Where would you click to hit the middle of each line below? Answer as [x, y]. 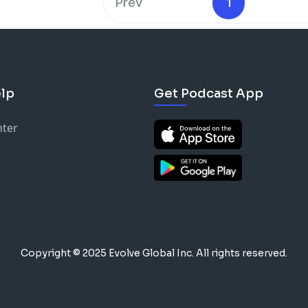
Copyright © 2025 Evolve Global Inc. [108, 253]
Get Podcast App [209, 93]
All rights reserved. [242, 253]
